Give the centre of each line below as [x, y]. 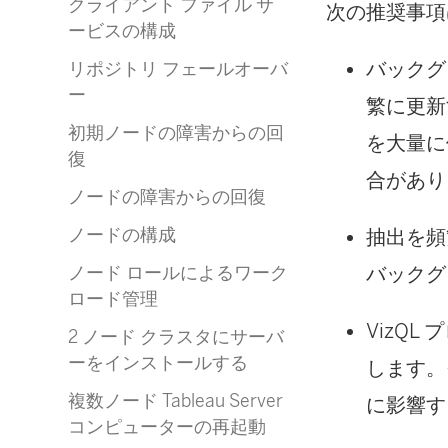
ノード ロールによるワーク [178, 272]
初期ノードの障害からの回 [176, 132]
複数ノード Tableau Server [175, 400]
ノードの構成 [122, 234]
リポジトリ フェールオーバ [178, 68]
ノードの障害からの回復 [167, 196]
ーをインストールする [158, 362]
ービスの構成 [122, 30]
